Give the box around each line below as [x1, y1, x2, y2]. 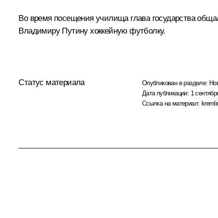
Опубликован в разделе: [142, 79, 210, 87]
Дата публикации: [142, 89, 191, 97]
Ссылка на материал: [142, 99, 201, 107]
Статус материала [18, 77, 85, 87]
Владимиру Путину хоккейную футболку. [18, 26, 165, 36]
